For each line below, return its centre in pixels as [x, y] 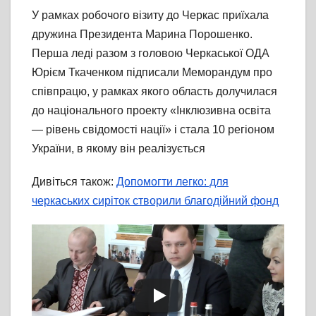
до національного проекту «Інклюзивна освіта [151, 111]
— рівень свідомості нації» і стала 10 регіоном [153, 130]
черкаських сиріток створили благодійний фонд [155, 201]
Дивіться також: [74, 182]
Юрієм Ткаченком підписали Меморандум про [152, 73]
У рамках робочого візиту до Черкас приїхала [150, 16]
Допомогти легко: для [172, 182]
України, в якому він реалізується [119, 149]
